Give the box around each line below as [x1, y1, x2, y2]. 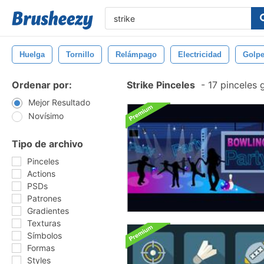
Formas [27, 243, 55, 253]
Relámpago [115, 50, 157, 59]
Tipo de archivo [12, 138, 83, 150]
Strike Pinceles [127, 79, 195, 91]
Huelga [19, 50, 45, 59]
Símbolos [27, 230, 62, 240]
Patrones [27, 193, 61, 203]
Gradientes [27, 206, 69, 216]
